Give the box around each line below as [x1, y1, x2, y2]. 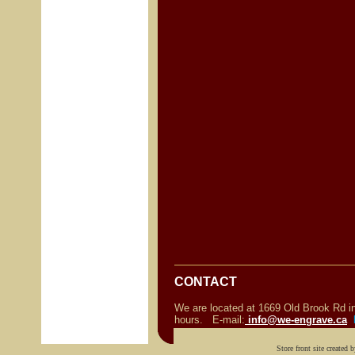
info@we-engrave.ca [248, 314, 347, 326]
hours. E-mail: [174, 314, 245, 326]
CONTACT [174, 275, 237, 288]
